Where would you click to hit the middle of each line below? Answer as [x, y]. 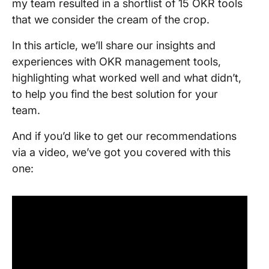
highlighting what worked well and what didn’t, [127, 78]
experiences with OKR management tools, [116, 62]
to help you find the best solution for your [115, 94]
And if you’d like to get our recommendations [124, 136]
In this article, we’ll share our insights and [114, 45]
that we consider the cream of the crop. [112, 20]
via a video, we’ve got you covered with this [121, 152]
